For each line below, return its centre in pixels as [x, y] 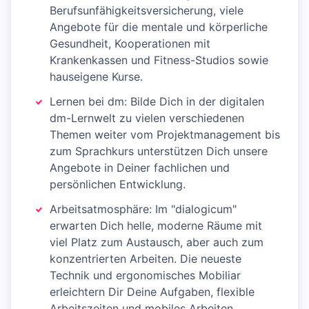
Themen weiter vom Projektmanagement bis [165, 135]
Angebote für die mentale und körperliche [159, 27]
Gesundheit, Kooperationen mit [130, 44]
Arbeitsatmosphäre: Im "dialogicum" [143, 209]
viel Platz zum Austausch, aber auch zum [157, 242]
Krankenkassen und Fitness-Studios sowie [159, 60]
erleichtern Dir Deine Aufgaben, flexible [152, 292]
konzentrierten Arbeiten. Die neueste [146, 259]
